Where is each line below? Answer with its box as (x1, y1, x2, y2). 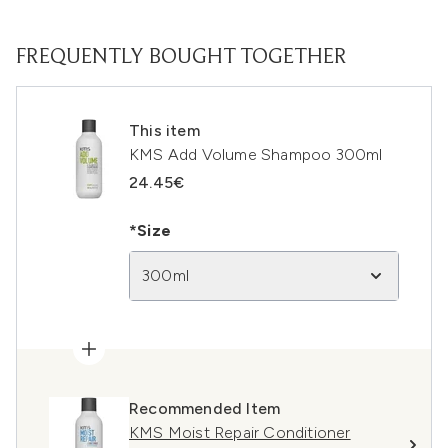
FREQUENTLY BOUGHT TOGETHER (16, 47, 347, 69)
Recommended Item (129, 399, 281, 418)
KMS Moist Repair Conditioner (129, 423, 351, 442)
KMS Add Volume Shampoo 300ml (129, 145, 383, 164)
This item (129, 121, 200, 140)
